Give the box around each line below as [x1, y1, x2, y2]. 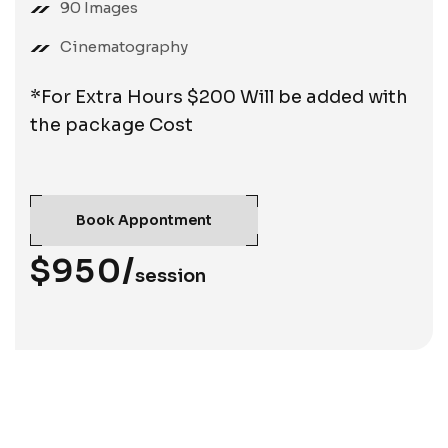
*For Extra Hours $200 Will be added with [30, 85, 408, 108]
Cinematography [60, 36, 188, 56]
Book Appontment [76, 210, 212, 229]
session [135, 264, 206, 287]
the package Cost [30, 113, 193, 136]
